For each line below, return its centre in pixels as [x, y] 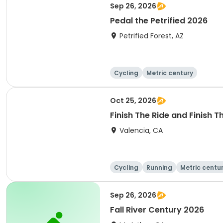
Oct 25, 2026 [133, 101]
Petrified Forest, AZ [152, 36]
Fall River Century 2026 [157, 210]
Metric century [170, 73]
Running [159, 167]
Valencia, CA [141, 130]
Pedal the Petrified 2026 [159, 21]
